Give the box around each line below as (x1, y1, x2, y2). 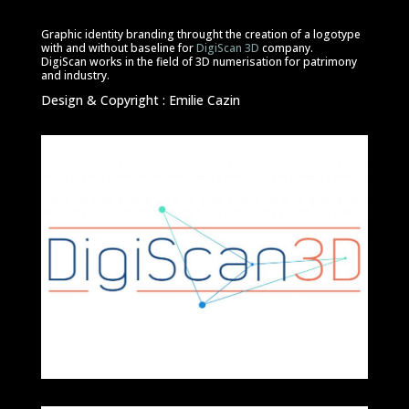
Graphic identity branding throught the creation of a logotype (40, 26, 361, 42)
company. (258, 40, 313, 56)
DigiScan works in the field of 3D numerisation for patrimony (40, 54, 357, 69)
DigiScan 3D (195, 40, 259, 56)
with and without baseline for (40, 40, 196, 56)
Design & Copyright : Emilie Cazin (40, 91, 240, 109)
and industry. (40, 68, 110, 83)
